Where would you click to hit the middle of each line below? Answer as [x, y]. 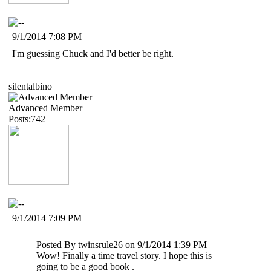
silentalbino [30, 86]
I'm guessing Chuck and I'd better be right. [93, 53]
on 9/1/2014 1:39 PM [165, 244]
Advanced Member [45, 108]
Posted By [57, 244]
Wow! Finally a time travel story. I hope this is [124, 255]
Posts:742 [27, 119]
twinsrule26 [100, 244]
